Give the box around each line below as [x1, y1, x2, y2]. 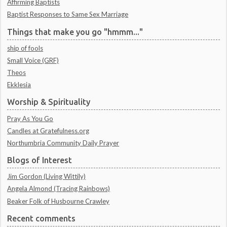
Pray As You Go [7, 114, 54, 123]
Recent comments [7, 213, 76, 223]
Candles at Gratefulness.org [7, 126, 90, 135]
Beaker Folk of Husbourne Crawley [7, 197, 110, 205]
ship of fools [7, 44, 44, 52]
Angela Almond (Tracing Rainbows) [7, 184, 110, 193]
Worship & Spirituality [7, 97, 91, 107]
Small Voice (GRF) [7, 56, 59, 64]
